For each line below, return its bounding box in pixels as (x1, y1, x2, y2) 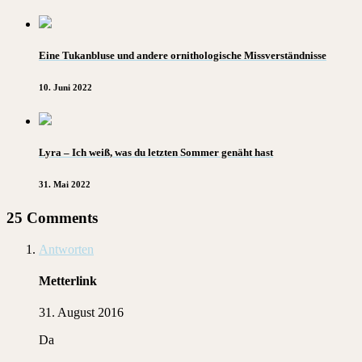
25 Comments (6, 208, 98, 226)
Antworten (39, 242, 94, 256)
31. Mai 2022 (39, 179, 90, 189)
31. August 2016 (39, 305, 124, 320)
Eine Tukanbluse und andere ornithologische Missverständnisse (39, 48, 326, 61)
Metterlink (39, 273, 97, 288)
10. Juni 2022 (39, 82, 92, 92)
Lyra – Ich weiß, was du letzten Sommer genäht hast (39, 146, 273, 159)
